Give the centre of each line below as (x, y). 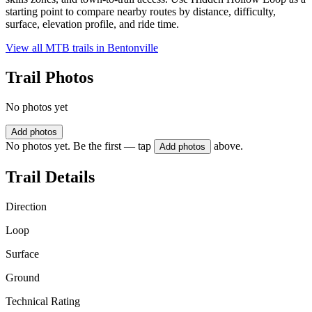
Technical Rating (43, 301)
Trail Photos (49, 78)
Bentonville (133, 48)
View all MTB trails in (56, 48)
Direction (26, 206)
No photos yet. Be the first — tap (78, 146)
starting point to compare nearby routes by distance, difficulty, (141, 12)
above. (228, 146)
